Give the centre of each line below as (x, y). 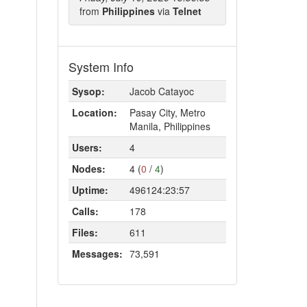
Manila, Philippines (170, 126)
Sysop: (88, 91)
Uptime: (90, 190)
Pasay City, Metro (167, 112)
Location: (94, 112)
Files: (85, 232)
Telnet (187, 11)
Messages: (97, 254)
